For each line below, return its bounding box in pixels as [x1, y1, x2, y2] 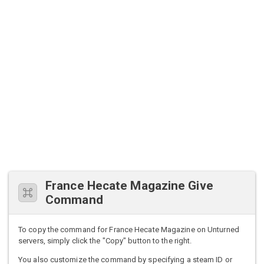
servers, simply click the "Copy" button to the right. [18, 236, 192, 246]
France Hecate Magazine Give [45, 179, 213, 193]
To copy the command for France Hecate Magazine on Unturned [18, 225, 239, 235]
